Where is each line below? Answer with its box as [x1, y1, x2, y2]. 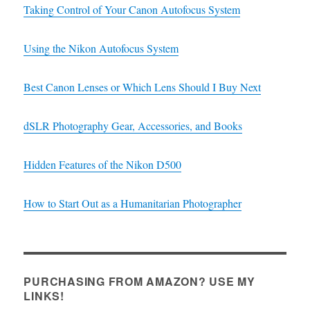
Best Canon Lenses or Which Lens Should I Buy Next [24, 80, 262, 95]
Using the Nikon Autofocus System [24, 41, 179, 56]
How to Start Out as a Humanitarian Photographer [24, 196, 242, 211]
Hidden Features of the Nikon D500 [24, 157, 182, 172]
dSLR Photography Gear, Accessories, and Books [24, 118, 243, 134]
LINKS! [24, 288, 64, 304]
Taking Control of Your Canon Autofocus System [24, 2, 241, 17]
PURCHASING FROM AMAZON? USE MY [24, 273, 255, 290]
